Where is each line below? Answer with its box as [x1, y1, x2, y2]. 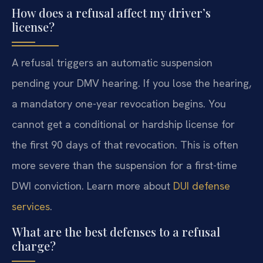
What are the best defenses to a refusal [12, 224, 220, 240]
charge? [12, 238, 56, 254]
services [12, 199, 50, 213]
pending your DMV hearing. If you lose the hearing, [12, 76, 251, 90]
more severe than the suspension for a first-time [12, 158, 237, 172]
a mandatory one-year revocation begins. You [12, 96, 226, 110]
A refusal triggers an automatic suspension [12, 55, 213, 69]
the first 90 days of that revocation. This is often [12, 137, 238, 151]
